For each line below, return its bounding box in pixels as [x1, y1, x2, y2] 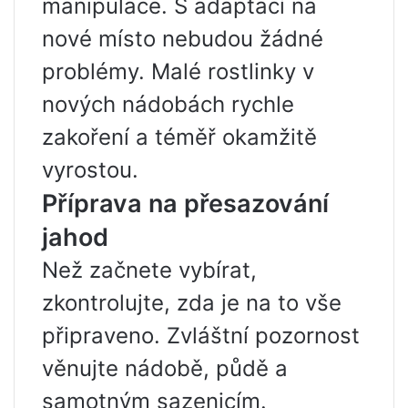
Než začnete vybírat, [42, 257, 257, 284]
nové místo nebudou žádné [42, 25, 323, 53]
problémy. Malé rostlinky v [42, 58, 314, 86]
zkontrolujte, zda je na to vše [42, 290, 342, 317]
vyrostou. [42, 157, 138, 184]
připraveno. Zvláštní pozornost [42, 322, 360, 350]
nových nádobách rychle [42, 91, 294, 118]
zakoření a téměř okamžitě [42, 124, 317, 151]
